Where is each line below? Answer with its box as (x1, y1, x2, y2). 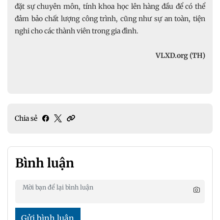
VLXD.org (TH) (156, 51, 205, 60)
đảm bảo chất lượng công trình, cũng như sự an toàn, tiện (15, 14, 205, 23)
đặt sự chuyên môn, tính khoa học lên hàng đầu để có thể (15, 1, 205, 11)
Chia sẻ (15, 113, 37, 123)
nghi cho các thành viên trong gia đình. (15, 26, 138, 35)
